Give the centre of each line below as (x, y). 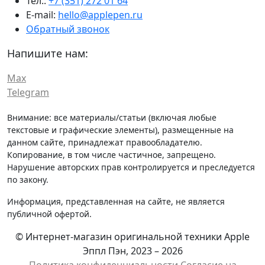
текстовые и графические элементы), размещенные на (120, 130)
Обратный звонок (68, 29)
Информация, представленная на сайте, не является (116, 201)
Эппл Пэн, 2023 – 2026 (132, 251)
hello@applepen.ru (100, 14)
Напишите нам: (48, 53)
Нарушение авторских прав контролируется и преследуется (131, 167)
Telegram (28, 92)
